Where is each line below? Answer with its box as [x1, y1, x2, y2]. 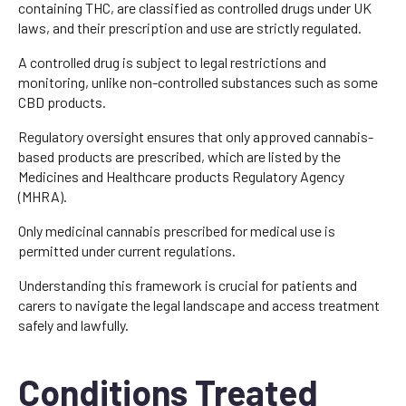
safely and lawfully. [18, 315, 129, 333]
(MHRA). [18, 187, 67, 205]
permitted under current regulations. [18, 241, 236, 259]
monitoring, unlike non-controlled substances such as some [18, 72, 378, 91]
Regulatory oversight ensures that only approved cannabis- [18, 127, 373, 145]
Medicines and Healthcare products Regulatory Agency [18, 167, 344, 185]
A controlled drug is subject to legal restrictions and [18, 53, 326, 71]
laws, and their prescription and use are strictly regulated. [18, 18, 362, 36]
